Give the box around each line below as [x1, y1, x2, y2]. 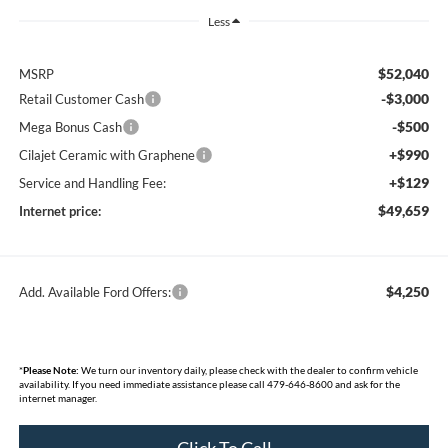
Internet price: [18, 202, 101, 219]
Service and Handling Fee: [18, 174, 166, 191]
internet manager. [18, 391, 97, 404]
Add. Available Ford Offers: [18, 283, 171, 300]
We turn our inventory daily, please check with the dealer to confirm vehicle [78, 363, 418, 376]
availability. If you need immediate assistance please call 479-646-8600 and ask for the [18, 377, 400, 390]
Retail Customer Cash [18, 90, 144, 107]
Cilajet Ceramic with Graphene [18, 146, 195, 163]
